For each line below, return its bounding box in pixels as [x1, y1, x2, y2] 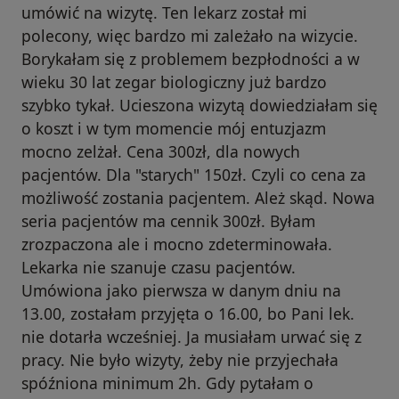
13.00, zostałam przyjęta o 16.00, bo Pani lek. [21, 303, 354, 325]
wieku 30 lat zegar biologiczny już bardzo [21, 71, 327, 94]
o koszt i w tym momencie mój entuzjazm [21, 118, 326, 140]
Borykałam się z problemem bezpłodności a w [21, 48, 360, 70]
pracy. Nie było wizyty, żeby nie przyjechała [21, 349, 338, 371]
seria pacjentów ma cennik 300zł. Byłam [21, 210, 315, 232]
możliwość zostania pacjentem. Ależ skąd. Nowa [21, 187, 375, 209]
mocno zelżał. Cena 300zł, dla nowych [21, 141, 300, 163]
